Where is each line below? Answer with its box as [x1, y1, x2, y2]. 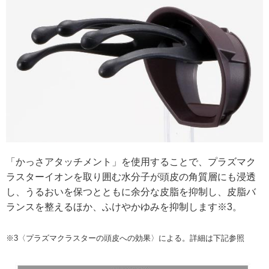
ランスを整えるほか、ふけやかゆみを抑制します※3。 [6, 201, 242, 212]
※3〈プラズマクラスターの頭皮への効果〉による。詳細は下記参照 [6, 233, 244, 243]
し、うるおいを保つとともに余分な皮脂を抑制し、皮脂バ [6, 186, 256, 197]
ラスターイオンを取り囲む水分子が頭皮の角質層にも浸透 [6, 171, 256, 182]
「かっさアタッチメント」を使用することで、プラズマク [6, 156, 256, 167]
